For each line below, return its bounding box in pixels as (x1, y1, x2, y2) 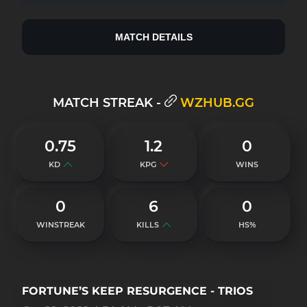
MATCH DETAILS (114, 32, 193, 42)
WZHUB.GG (180, 95, 254, 110)
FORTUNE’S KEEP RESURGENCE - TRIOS (22, 284, 253, 297)
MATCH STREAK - (53, 95, 161, 110)
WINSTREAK (36, 220, 85, 230)
